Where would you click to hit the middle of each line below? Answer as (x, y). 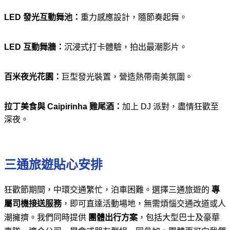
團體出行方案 (113, 217)
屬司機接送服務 (33, 203)
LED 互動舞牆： (34, 47)
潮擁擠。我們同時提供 (46, 217)
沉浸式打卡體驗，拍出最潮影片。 (126, 47)
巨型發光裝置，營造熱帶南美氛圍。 (127, 76)
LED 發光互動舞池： (42, 17)
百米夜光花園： (33, 76)
